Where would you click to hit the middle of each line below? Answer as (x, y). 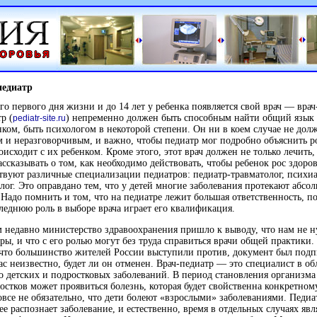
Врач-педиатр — (191, 264)
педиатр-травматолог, (239, 174)
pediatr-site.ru (39, 118)
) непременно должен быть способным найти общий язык (190, 118)
